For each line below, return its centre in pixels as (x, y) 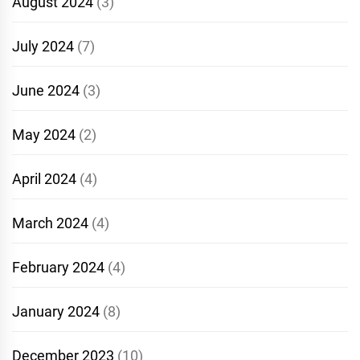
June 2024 (46, 90)
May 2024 (44, 134)
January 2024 (56, 311)
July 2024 (43, 46)
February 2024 (58, 267)
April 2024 (44, 178)
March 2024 (50, 223)
